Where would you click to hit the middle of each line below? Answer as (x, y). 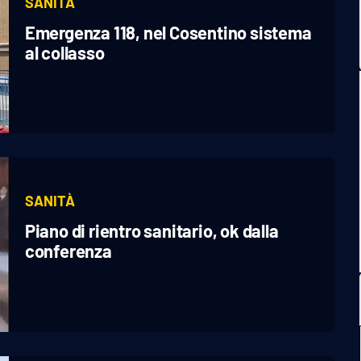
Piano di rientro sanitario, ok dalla (151, 231)
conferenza (68, 251)
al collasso (64, 52)
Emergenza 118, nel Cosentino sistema (168, 32)
